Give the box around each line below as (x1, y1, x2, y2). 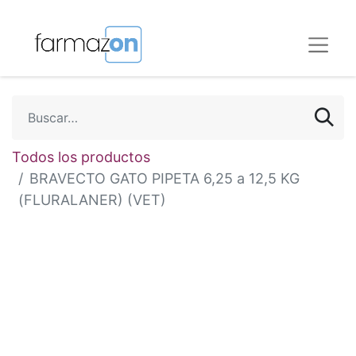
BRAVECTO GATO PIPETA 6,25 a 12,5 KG (29, 170, 300, 187)
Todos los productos (12, 149, 150, 165)
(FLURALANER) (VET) (18, 192, 166, 208)
